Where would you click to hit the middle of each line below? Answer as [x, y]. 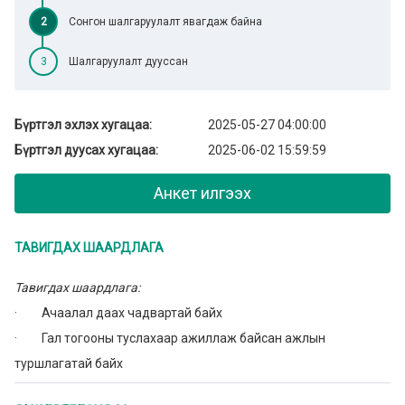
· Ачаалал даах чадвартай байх [118, 313]
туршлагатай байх [69, 364]
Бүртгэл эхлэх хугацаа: [83, 125]
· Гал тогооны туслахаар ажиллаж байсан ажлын [170, 339]
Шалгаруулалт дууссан [128, 62]
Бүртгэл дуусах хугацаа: [86, 151]
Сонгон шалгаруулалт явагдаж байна [165, 22]
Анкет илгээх [202, 193]
